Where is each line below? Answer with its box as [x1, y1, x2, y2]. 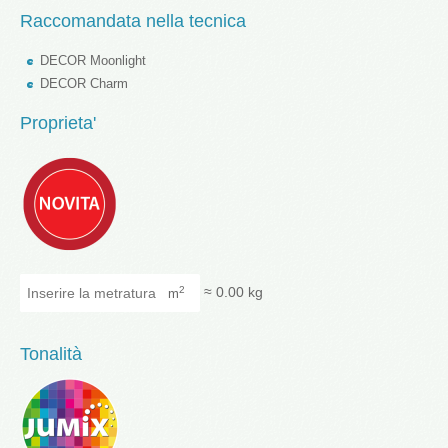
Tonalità [20, 343, 82, 364]
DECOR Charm [40, 75, 128, 91]
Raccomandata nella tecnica [20, 10, 246, 31]
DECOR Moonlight [40, 52, 146, 68]
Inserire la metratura [26, 274, 151, 290]
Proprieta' [20, 112, 101, 133]
